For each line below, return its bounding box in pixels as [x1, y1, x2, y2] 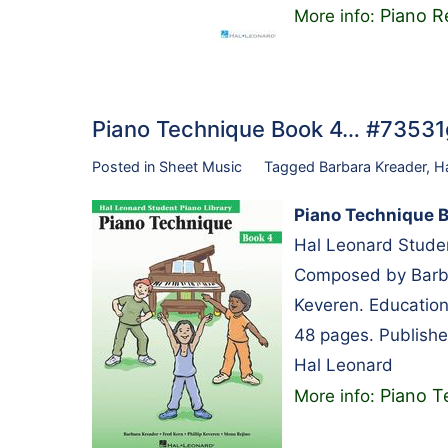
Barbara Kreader [318, 157, 426, 175]
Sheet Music [159, 157, 242, 175]
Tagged [263, 157, 319, 175]
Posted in [92, 157, 159, 175]
